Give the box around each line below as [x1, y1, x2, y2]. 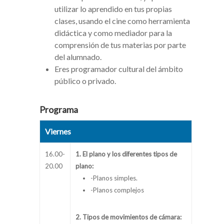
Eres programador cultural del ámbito [54, 64, 183, 74]
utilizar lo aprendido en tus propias [54, 4, 172, 14]
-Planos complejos [90, 186, 144, 194]
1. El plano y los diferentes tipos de [75, 150, 177, 158]
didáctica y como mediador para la [54, 28, 172, 38]
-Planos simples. [90, 174, 137, 182]
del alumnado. [54, 52, 101, 62]
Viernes [45, 126, 71, 136]
